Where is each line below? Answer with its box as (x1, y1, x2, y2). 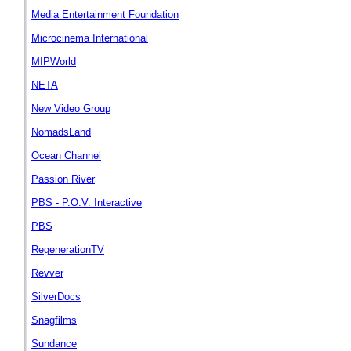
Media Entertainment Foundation (31, 9, 179, 20)
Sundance (31, 338, 77, 349)
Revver (31, 267, 63, 279)
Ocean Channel (31, 150, 101, 161)
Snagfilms (31, 314, 77, 326)
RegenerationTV (31, 244, 104, 255)
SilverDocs (31, 291, 81, 302)
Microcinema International (31, 32, 148, 44)
